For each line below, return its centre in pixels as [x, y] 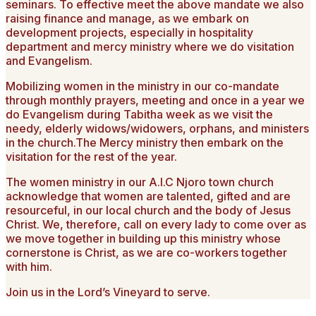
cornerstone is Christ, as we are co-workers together [146, 252]
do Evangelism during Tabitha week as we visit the [139, 114]
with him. [29, 266]
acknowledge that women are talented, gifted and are [148, 196]
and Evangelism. [49, 60]
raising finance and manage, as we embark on [127, 18]
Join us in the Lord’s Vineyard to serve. [108, 292]
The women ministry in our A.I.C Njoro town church [140, 182]
